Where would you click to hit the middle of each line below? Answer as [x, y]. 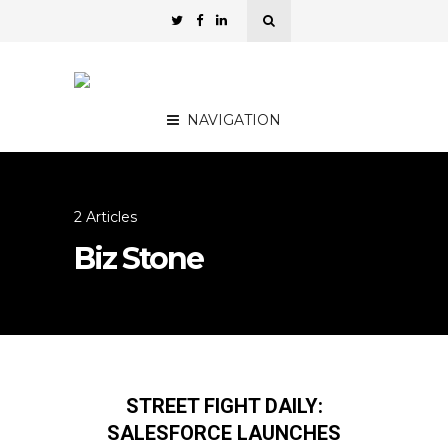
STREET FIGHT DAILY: [224, 406]
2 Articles [105, 217]
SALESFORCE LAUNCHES [224, 433]
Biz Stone [138, 258]
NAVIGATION [234, 120]
